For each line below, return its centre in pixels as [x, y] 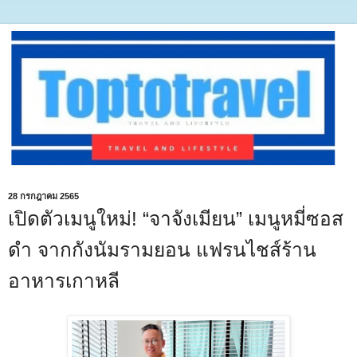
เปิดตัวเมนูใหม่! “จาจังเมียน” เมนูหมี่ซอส [176, 219]
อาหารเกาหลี [64, 281]
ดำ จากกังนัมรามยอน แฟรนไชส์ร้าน [162, 250]
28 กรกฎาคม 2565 [43, 196]
